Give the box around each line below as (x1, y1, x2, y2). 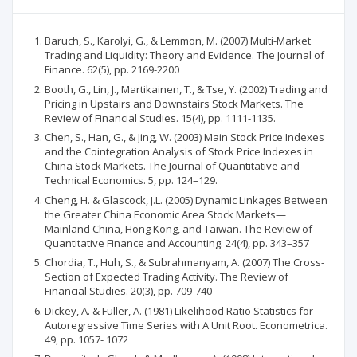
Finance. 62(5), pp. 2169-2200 (45, 62, 179, 76)
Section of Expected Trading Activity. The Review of (45, 269, 288, 284)
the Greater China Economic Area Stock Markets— (45, 206, 286, 222)
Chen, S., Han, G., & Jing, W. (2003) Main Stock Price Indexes (45, 130, 324, 144)
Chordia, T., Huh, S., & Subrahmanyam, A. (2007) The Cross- (45, 255, 324, 269)
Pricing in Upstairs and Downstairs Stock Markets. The (45, 96, 304, 111)
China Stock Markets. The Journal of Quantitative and (45, 159, 300, 173)
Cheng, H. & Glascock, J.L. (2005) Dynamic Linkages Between (45, 192, 328, 207)
